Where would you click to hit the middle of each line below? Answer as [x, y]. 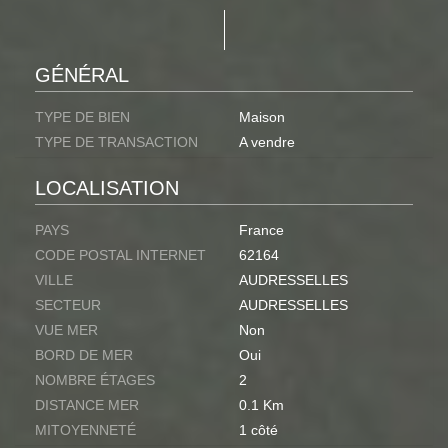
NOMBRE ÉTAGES [95, 380]
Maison [262, 117]
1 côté [258, 430]
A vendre [267, 142]
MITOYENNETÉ [85, 430]
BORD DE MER [84, 355]
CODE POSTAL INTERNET [120, 255]
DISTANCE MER [87, 405]
